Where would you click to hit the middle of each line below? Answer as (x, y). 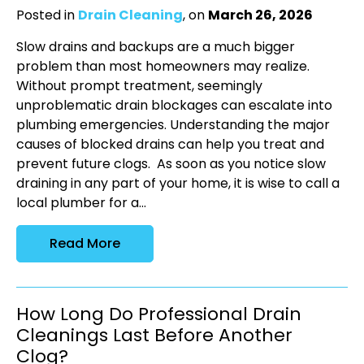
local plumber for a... (81, 203)
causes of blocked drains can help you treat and (170, 145)
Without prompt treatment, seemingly (139, 86)
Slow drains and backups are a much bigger (156, 47)
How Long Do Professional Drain (159, 314)
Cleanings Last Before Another (154, 336)
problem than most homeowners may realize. (163, 67)
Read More (85, 244)
